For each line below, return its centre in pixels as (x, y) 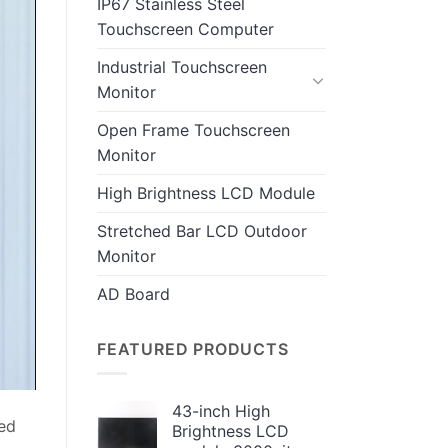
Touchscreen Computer (185, 28)
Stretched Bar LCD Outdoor (202, 230)
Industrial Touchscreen (182, 66)
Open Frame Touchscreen (193, 129)
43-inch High (221, 411)
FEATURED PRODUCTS (193, 348)
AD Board (133, 293)
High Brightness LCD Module (206, 192)
